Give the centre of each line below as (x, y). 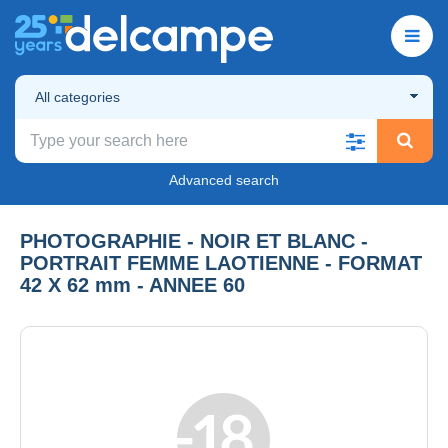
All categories (77, 96)
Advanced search (224, 179)
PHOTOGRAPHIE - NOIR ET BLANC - (194, 240)
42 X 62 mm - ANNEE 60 (132, 284)
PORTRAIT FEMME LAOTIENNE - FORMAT (221, 262)
